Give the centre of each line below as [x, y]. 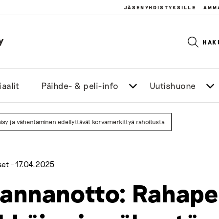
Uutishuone [173, 86]
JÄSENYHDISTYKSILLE [160, 7]
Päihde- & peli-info [80, 86]
